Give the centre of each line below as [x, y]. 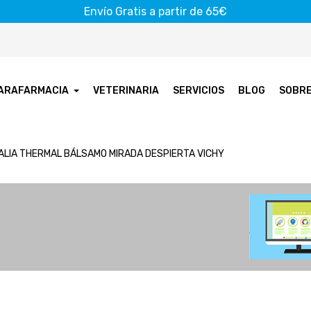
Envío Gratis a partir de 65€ [155, 11]
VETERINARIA [126, 90]
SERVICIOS [199, 90]
